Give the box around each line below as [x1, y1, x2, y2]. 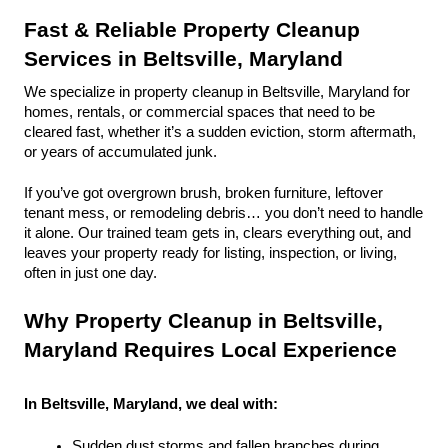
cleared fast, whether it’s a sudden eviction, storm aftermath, [24, 124, 416, 140]
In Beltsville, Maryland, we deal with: [24, 396, 278, 412]
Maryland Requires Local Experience [24, 338, 397, 362]
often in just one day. [24, 265, 157, 281]
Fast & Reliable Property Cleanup [24, 18, 360, 42]
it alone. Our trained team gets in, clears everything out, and [24, 225, 411, 241]
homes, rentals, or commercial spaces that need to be [24, 104, 375, 120]
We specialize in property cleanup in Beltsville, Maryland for [24, 84, 410, 100]
